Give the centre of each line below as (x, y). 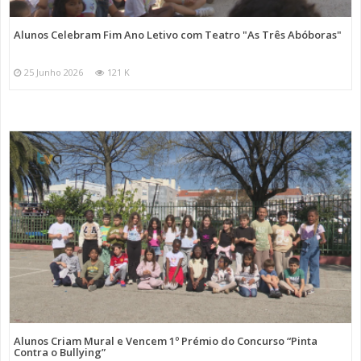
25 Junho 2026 (54, 72)
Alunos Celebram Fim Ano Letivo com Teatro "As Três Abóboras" (178, 34)
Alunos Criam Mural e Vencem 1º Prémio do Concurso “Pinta (166, 341)
